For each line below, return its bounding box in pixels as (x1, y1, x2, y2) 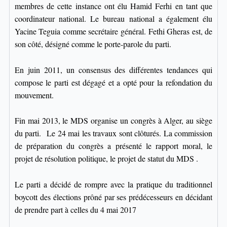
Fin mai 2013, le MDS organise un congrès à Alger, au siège (14, 115, 213, 126)
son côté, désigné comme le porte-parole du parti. (14, 39, 171, 50)
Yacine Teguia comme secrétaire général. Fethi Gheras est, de (14, 26, 213, 37)
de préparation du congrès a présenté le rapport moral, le (14, 140, 213, 152)
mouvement (14, 89, 52, 100)
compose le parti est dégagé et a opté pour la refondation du (14, 77, 213, 88)
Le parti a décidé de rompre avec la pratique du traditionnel (14, 178, 213, 190)
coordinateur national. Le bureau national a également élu (14, 13, 213, 24)
